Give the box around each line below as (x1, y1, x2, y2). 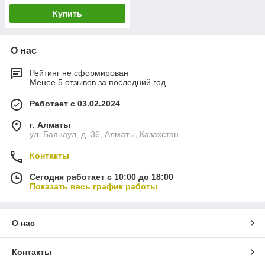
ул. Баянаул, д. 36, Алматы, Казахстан (30, 130, 179, 140)
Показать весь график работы (30, 182, 157, 192)
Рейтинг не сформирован (30, 68, 128, 78)
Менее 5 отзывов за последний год (30, 77, 166, 88)
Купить (53, 9, 82, 19)
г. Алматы (30, 120, 70, 130)
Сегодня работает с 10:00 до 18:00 (30, 172, 173, 182)
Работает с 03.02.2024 (30, 99, 120, 109)
